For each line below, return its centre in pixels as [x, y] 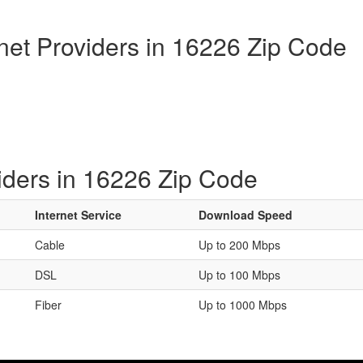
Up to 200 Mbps [239, 245]
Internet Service [78, 215]
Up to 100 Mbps [239, 275]
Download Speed [246, 215]
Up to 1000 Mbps [243, 305]
